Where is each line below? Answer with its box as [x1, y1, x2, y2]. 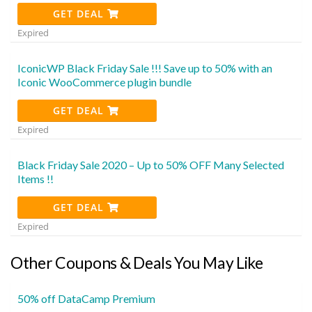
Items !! [17, 171, 54, 185]
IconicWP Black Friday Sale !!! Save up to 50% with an [17, 61, 272, 75]
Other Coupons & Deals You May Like [10, 252, 263, 272]
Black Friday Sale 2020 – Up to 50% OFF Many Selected [17, 157, 284, 171]
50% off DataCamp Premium [17, 291, 155, 305]
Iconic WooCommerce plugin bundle [17, 75, 192, 88]
